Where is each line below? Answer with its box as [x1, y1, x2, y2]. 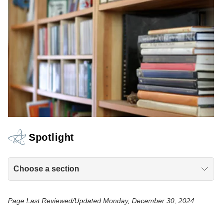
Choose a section [13, 164, 79, 173]
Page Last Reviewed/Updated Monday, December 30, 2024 [8, 196, 194, 205]
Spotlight [29, 132, 74, 143]
